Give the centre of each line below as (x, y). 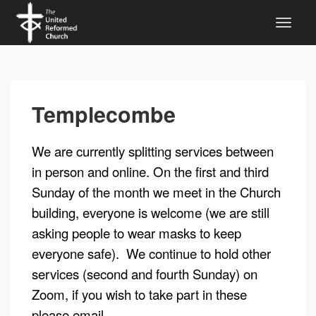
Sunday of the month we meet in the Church (156, 192)
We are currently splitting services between (153, 151)
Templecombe (104, 114)
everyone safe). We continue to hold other (151, 253)
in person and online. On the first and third (150, 171)
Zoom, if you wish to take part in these (139, 294)
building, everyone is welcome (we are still (151, 212)
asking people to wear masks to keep (136, 233)
